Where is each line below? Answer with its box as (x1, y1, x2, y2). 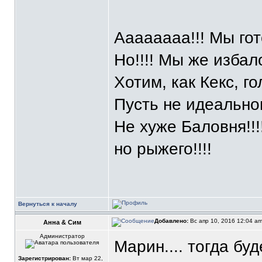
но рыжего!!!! (114, 140, 212, 158)
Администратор (39, 233, 85, 239)
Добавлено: (154, 218, 188, 224)
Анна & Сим (43, 219, 81, 226)
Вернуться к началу (18, 201, 77, 207)
